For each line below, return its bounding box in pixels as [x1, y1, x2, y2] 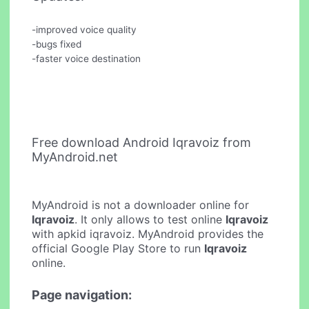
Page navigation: [32, 288, 132, 303]
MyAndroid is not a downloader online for [32, 197, 250, 212]
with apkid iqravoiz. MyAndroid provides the [32, 226, 264, 241]
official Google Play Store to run [32, 241, 205, 255]
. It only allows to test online [74, 212, 226, 226]
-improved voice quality [32, 24, 137, 36]
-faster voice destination [32, 53, 141, 65]
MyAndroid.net [32, 149, 119, 164]
